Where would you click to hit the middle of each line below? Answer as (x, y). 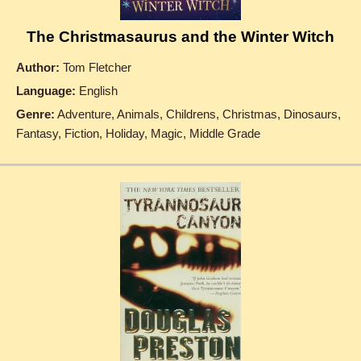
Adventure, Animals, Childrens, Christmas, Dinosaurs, (198, 114)
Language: (46, 90)
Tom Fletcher (95, 67)
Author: (38, 67)
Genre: (35, 114)
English (97, 90)
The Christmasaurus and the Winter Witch (180, 36)
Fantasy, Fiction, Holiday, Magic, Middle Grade (138, 133)
